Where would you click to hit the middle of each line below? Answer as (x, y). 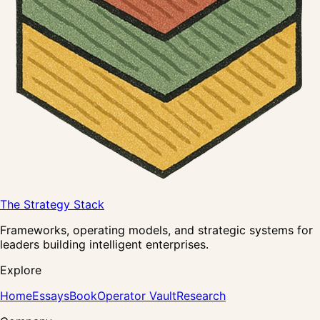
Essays (51, 296)
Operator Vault (137, 296)
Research (201, 296)
